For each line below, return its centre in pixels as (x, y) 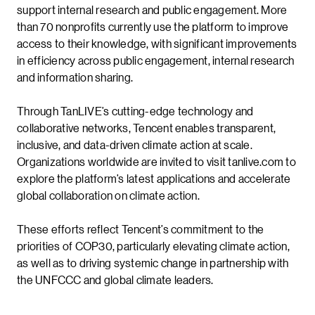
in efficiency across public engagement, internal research (156, 60)
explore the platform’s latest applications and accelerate (154, 178)
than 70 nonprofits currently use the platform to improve (153, 26)
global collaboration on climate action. (108, 195)
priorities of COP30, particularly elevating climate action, (153, 246)
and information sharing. (75, 77)
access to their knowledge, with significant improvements (157, 43)
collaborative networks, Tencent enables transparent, (146, 128)
